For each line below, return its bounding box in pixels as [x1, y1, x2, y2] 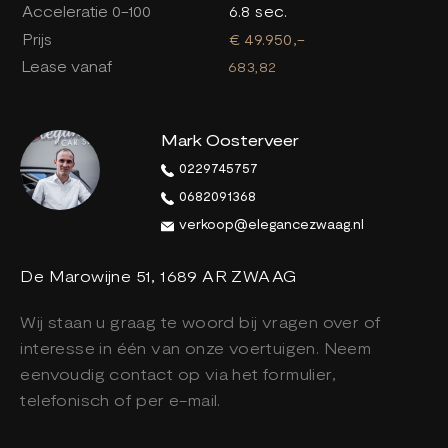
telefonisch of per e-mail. [20, 390, 221, 410]
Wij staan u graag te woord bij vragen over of [20, 312, 382, 332]
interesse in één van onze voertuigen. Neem [20, 338, 372, 358]
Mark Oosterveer [161, 130, 300, 150]
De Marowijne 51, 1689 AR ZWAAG [20, 266, 297, 286]
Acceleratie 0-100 [21, 2, 151, 21]
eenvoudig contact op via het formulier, [20, 364, 337, 384]
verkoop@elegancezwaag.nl [176, 216, 365, 233]
